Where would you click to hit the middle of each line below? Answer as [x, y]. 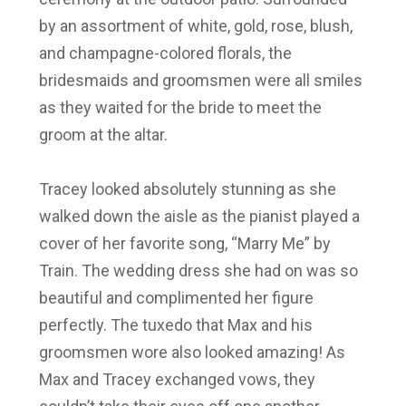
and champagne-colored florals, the [165, 53]
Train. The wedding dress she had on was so [198, 270]
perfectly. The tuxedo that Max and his [175, 324]
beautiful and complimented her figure [176, 297]
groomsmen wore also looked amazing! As [192, 352]
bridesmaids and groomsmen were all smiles [200, 80]
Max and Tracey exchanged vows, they [177, 379]
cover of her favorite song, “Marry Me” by [184, 243]
